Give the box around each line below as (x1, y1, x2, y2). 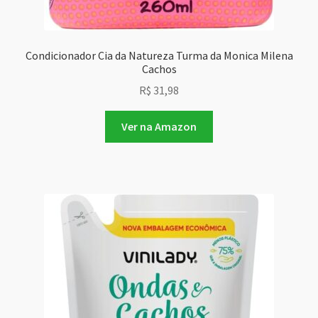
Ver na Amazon (121, 119, 197, 134)
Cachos (141, 61, 177, 76)
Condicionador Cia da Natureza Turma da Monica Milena (25, 48, 293, 62)
